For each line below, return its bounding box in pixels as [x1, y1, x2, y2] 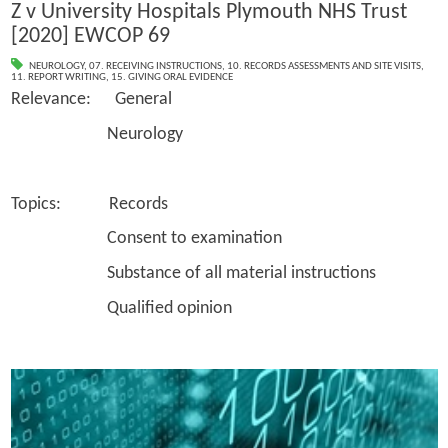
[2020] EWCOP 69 [10, 24, 170, 48]
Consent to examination [10, 229, 282, 249]
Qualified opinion [10, 299, 232, 319]
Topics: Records [10, 194, 168, 214]
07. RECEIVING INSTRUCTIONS [88, 61, 222, 73]
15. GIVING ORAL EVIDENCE [110, 72, 233, 84]
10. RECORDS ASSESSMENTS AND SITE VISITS [226, 61, 421, 73]
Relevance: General [10, 90, 172, 110]
